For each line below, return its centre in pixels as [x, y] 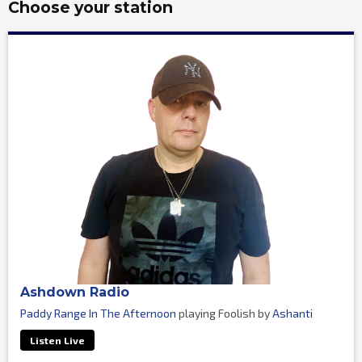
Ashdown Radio [75, 293]
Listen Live [57, 341]
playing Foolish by [224, 314]
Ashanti [293, 314]
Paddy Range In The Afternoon [98, 314]
